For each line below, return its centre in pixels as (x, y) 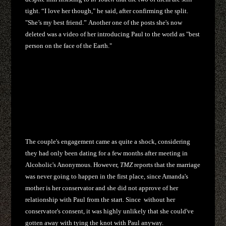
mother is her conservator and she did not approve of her (102, 188)
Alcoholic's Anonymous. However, (73, 164)
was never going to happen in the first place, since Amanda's (107, 176)
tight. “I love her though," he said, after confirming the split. (107, 11)
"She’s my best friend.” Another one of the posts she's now (104, 22)
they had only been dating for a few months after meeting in (107, 153)
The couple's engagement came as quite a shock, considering (108, 141)
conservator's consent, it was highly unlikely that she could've (110, 211)
